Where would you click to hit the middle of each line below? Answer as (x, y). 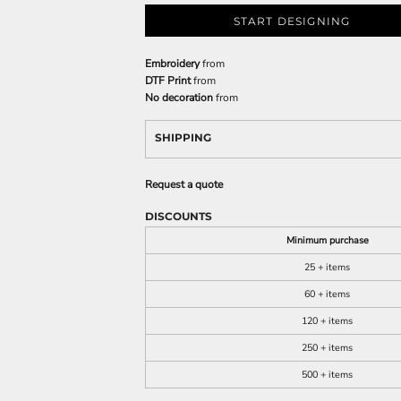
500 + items (327, 375)
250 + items (327, 348)
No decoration (179, 98)
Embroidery (172, 64)
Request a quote (184, 184)
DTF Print (168, 81)
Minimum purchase (327, 240)
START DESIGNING (292, 21)
